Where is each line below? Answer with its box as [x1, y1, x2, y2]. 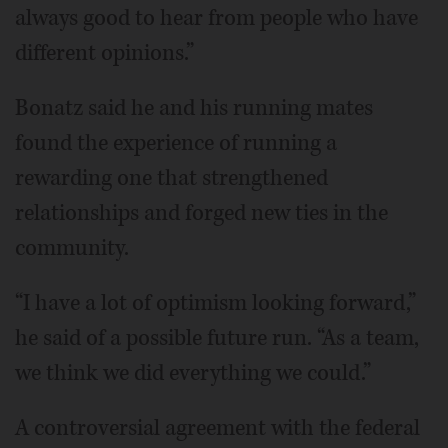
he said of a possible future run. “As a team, [15, 323, 419, 353]
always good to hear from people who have [15, 3, 418, 33]
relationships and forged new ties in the [15, 198, 388, 228]
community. [15, 233, 129, 263]
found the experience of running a [15, 128, 337, 158]
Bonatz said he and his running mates [15, 93, 373, 123]
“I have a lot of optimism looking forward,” [15, 288, 416, 318]
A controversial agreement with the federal [15, 413, 420, 443]
